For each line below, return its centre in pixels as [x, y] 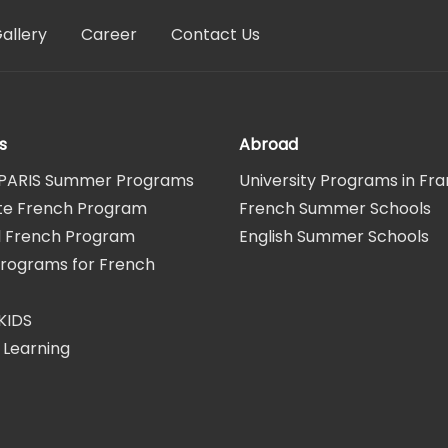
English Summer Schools [334, 236]
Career [109, 34]
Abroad [268, 144]
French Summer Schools [335, 208]
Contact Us [215, 34]
